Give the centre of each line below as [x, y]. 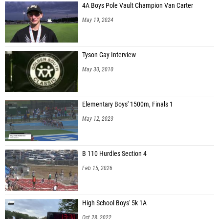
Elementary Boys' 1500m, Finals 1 [128, 105]
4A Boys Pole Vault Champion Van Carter [138, 6]
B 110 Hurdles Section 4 [114, 154]
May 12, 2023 [98, 119]
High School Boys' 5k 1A [114, 203]
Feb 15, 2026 [97, 168]
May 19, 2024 [98, 20]
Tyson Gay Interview [109, 55]
